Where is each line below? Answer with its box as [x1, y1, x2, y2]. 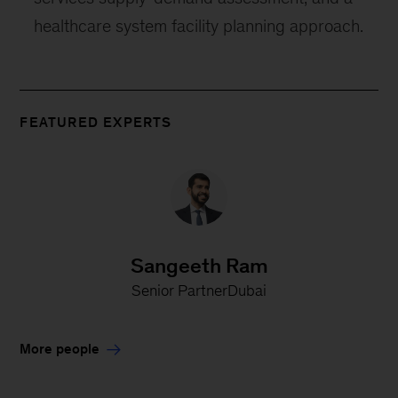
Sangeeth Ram [130, 254, 268, 277]
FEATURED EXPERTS [20, 115, 172, 130]
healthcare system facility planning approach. [34, 16, 364, 36]
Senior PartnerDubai [131, 282, 267, 299]
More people [20, 341, 100, 356]
